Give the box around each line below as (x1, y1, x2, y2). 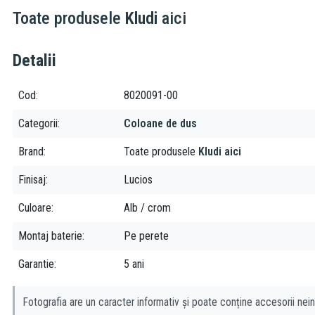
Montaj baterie (18, 229, 82, 243)
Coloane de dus (124, 117, 197, 131)
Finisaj (18, 173, 46, 187)
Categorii (18, 117, 58, 131)
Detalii (13, 51, 56, 71)
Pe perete (124, 229, 169, 243)
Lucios (124, 173, 153, 187)
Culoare (18, 201, 51, 215)
